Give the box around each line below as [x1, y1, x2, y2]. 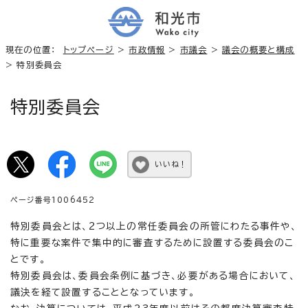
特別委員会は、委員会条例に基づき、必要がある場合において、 [10, 270, 296, 280]
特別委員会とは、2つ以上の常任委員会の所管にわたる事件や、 [10, 221, 297, 231]
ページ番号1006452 [10, 195, 96, 203]
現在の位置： [5, 45, 63, 54]
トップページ [63, 45, 114, 54]
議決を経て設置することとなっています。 [10, 287, 195, 297]
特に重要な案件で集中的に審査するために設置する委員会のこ [10, 237, 294, 247]
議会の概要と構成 [222, 45, 295, 54]
